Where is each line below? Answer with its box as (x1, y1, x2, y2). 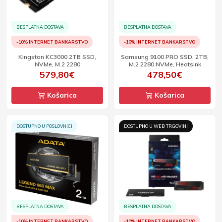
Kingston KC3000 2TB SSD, (18, 53, 96, 60)
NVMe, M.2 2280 (34, 60, 80, 68)
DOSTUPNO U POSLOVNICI (16, 123, 72, 129)
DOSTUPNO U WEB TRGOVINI (124, 123, 188, 129)
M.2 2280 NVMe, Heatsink (128, 60, 201, 68)
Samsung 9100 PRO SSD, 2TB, (121, 53, 209, 60)
